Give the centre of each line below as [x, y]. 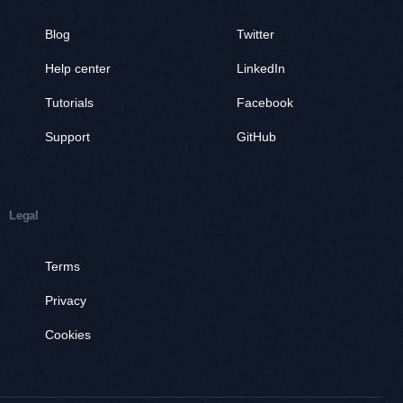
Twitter [255, 35]
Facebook [264, 103]
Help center [78, 69]
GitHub [256, 137]
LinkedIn [260, 69]
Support [67, 137]
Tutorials [69, 103]
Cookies [68, 335]
